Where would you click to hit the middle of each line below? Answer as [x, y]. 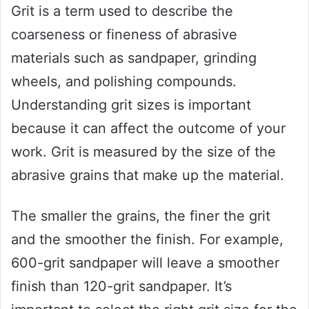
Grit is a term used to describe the [122, 11]
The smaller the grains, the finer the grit [141, 216]
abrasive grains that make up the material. [148, 175]
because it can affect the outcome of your [148, 128]
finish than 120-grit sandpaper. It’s [121, 286]
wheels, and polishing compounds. [124, 81]
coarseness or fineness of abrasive [124, 34]
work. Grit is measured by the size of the [143, 151]
